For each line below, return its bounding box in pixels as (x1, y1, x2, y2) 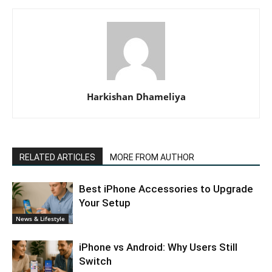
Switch (79, 255, 112, 268)
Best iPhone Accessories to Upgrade (79, 183, 253, 195)
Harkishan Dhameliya (86, 90, 186, 103)
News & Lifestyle (16, 214, 65, 223)
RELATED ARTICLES (19, 152, 95, 163)
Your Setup (79, 197, 131, 209)
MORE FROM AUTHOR (110, 152, 194, 163)
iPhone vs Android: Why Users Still (79, 241, 237, 254)
